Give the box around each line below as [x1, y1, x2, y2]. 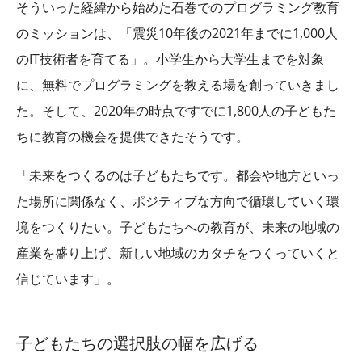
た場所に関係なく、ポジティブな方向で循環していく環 [16, 192, 339, 211]
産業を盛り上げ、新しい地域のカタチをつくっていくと [16, 244, 339, 263]
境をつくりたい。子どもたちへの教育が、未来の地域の [16, 218, 339, 237]
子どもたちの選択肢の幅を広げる [16, 332, 259, 355]
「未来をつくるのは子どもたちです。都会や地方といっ [16, 166, 339, 185]
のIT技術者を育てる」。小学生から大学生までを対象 [16, 50, 324, 69]
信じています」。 [16, 270, 120, 288]
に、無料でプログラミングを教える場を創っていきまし [16, 76, 339, 95]
